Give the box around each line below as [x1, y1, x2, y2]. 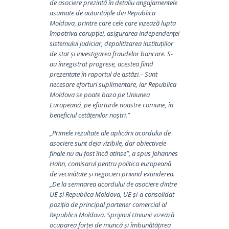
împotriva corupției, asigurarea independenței [49, 28, 179, 38]
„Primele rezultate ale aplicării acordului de [49, 128, 171, 138]
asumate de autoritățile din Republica [49, 8, 155, 17]
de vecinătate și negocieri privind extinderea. [49, 169, 175, 178]
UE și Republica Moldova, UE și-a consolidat [49, 189, 174, 199]
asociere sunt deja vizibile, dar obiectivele [49, 138, 166, 148]
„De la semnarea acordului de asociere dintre [49, 179, 177, 189]
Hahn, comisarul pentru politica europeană [49, 158, 171, 168]
